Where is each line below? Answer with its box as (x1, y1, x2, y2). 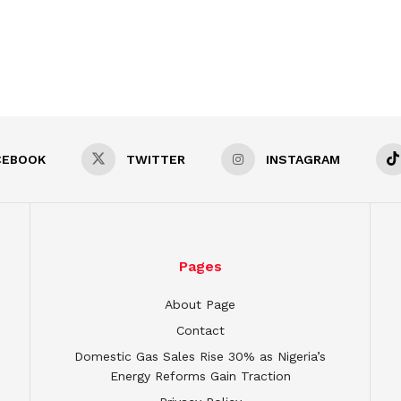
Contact (175, 323, 225, 338)
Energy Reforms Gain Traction (109, 369, 291, 384)
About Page (165, 297, 235, 312)
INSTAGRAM (266, 152, 340, 167)
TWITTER (126, 152, 185, 167)
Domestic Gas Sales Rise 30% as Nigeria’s (74, 349, 326, 364)
